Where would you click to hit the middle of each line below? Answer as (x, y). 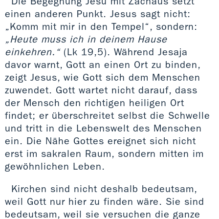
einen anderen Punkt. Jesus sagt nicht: (98, 13)
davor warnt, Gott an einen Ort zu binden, (103, 64)
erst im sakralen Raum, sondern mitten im (104, 153)
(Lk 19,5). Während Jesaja (124, 52)
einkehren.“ (33, 52)
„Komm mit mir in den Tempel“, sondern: (101, 26)
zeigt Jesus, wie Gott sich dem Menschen (103, 77)
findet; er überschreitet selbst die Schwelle (108, 115)
